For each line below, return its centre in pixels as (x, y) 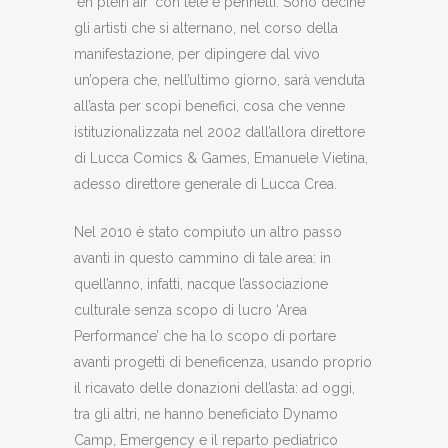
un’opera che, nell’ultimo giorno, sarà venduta (219, 80)
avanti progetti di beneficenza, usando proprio (223, 362)
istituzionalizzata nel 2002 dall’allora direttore (219, 132)
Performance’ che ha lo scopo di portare (205, 336)
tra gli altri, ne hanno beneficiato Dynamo (206, 414)
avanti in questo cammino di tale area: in (202, 258)
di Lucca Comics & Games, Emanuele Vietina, (221, 158)
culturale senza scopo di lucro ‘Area (190, 310)
